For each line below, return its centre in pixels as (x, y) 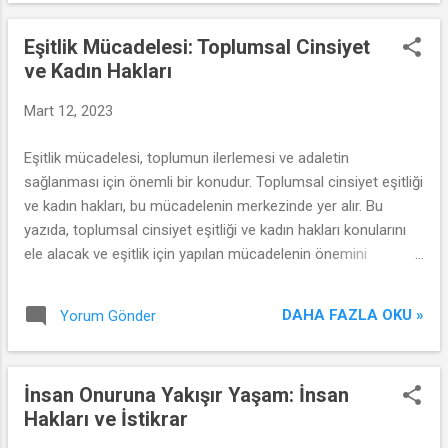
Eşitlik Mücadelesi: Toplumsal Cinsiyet (197, 47)
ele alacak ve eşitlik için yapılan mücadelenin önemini (195, 253)
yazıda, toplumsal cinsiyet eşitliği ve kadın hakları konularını (215, 229)
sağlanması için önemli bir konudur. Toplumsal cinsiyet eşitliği (223, 181)
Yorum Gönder (108, 315)
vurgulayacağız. (74, 277)
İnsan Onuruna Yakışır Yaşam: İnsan (186, 394)
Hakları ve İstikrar (106, 418)
